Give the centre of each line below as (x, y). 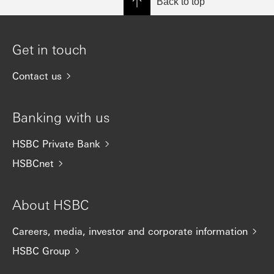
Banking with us (61, 117)
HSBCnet (33, 163)
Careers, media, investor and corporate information (130, 231)
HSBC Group (41, 250)
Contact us (37, 76)
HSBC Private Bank (56, 143)
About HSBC (51, 204)
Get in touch (50, 49)
